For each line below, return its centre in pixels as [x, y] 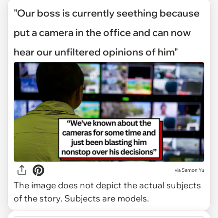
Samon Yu [193, 170]
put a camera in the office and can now [102, 32]
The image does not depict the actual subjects [107, 185]
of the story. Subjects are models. [81, 198]
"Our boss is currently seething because [107, 13]
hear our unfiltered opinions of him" [96, 52]
